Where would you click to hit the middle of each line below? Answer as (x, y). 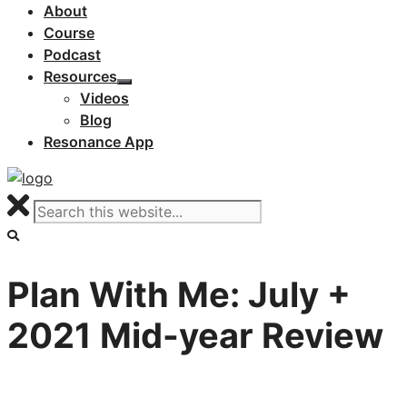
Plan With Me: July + (179, 294)
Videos (104, 98)
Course (69, 33)
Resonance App (99, 142)
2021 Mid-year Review (195, 335)
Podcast (72, 55)
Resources (80, 76)
